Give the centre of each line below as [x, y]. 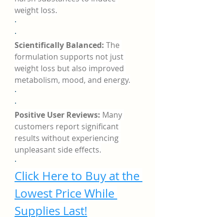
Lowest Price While [64, 193]
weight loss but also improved [69, 68]
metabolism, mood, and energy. [72, 80]
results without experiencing [67, 138]
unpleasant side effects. [58, 150]
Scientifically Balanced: [59, 45]
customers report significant [67, 126]
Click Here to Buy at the [77, 176]
